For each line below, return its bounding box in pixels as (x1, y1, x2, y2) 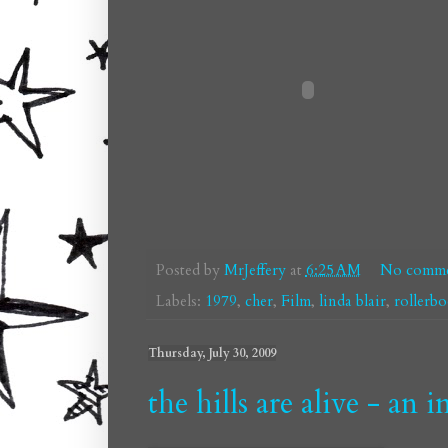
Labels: (155, 290, 205, 312)
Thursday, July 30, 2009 (147, 344, 276, 361)
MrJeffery (223, 260, 286, 282)
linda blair (318, 290, 386, 312)
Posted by (155, 260, 224, 282)
